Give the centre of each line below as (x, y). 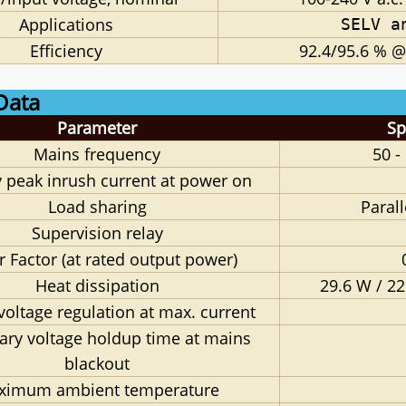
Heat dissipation (97, 286)
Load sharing (97, 207)
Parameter (97, 128)
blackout (97, 364)
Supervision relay (97, 233)
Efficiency (67, 51)
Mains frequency (97, 155)
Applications (67, 25)
